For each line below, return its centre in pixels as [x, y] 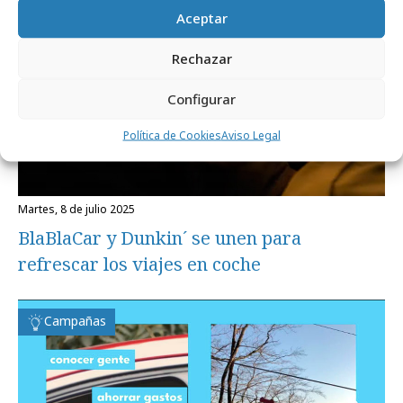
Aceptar [201, 18]
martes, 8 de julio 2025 [81, 209]
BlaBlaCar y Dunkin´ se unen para [160, 237]
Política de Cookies [172, 134]
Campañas [75, 320]
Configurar [201, 99]
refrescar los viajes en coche [139, 264]
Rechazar [201, 58]
